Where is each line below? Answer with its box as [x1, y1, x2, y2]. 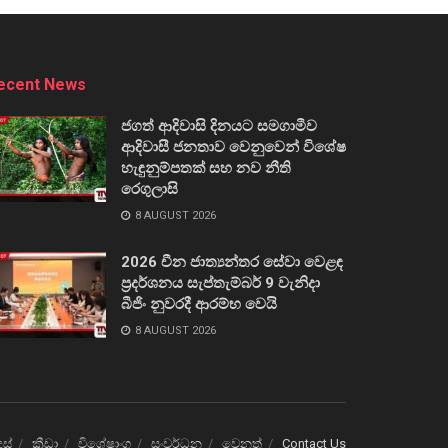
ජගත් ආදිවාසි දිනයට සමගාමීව [121, 116, 317, 135]
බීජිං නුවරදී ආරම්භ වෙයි [121, 294, 277, 313]
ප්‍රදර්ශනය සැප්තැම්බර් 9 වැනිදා [121, 273, 320, 292]
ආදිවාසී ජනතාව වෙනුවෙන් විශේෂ [121, 137, 346, 156]
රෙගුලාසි [121, 179, 178, 198]
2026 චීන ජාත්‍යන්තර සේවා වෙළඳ [121, 252, 343, 271]
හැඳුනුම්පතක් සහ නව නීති [121, 158, 291, 177]
